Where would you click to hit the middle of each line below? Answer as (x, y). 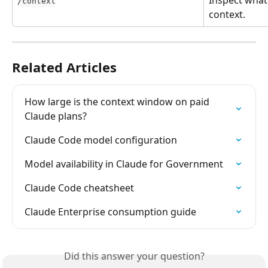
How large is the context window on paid (118, 102)
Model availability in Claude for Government (124, 164)
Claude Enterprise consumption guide (110, 212)
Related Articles (64, 67)
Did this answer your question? (134, 256)
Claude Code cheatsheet (79, 188)
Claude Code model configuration (101, 140)
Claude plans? (56, 116)
